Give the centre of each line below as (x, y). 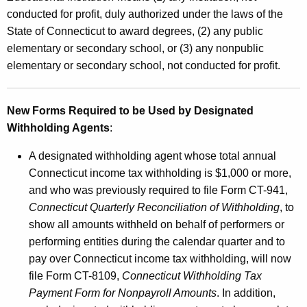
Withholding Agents (58, 127)
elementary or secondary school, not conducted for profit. (144, 65)
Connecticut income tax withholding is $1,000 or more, (160, 173)
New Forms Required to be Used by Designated (130, 110)
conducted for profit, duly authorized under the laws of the (145, 14)
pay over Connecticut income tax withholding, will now (160, 258)
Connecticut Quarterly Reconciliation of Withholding (154, 207)
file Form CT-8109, (75, 275)
